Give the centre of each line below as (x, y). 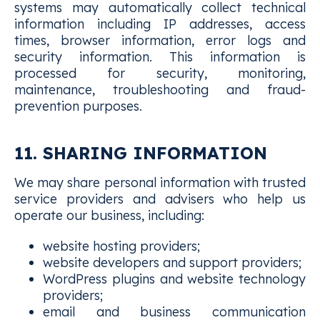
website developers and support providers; (172, 262)
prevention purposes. (78, 106)
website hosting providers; (121, 246)
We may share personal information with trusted (160, 182)
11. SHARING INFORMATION (141, 153)
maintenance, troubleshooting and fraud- (160, 90)
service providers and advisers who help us (160, 199)
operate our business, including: (109, 215)
